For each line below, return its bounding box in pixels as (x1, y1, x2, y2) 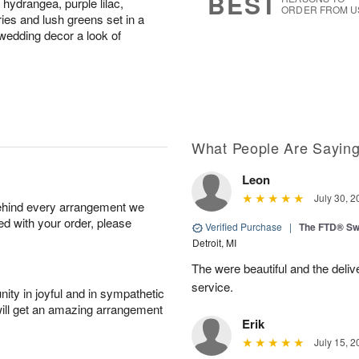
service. (192, 278, 233, 295)
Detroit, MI (192, 236, 236, 249)
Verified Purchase (203, 220, 284, 233)
